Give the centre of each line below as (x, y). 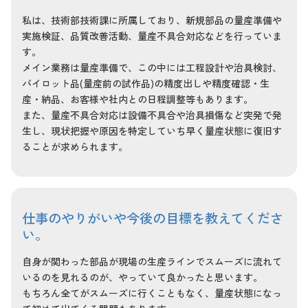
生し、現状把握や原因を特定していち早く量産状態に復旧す (152, 131)
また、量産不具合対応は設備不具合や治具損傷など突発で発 (152, 115)
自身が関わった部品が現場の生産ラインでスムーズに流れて (152, 262)
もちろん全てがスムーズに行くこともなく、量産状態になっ (152, 293)
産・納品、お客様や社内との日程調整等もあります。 (137, 99)
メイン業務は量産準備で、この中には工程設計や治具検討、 (152, 68)
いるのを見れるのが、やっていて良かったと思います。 (142, 277)
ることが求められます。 (75, 147)
